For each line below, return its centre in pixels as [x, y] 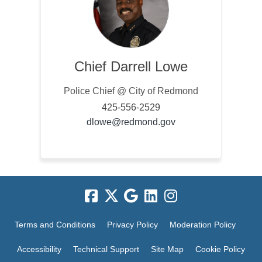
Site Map [167, 249]
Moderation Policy [203, 225]
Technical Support [106, 249]
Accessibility [39, 249]
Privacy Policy [132, 225]
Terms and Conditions [55, 225]
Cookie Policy [220, 249]
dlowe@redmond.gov [131, 122]
